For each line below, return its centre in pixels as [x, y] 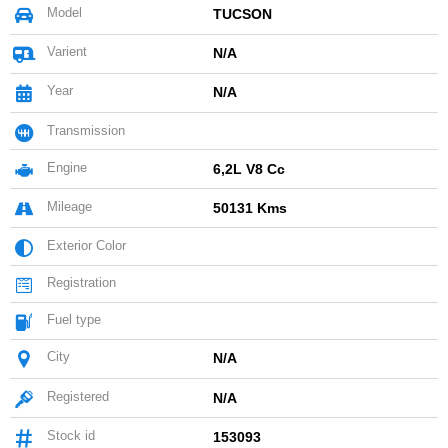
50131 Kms [249, 207]
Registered [76, 396]
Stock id [69, 435]
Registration [79, 283]
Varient [65, 52]
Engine [65, 167]
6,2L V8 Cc [248, 168]
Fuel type [72, 320]
